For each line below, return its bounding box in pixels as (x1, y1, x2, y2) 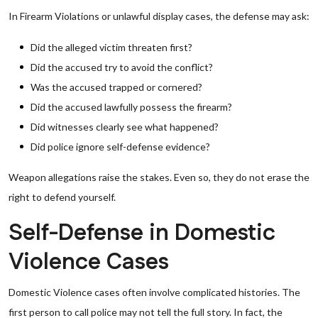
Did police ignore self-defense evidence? (31, 141, 210, 153)
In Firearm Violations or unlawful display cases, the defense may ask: (9, 10, 309, 22)
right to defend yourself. (9, 191, 116, 203)
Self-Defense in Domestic (9, 217, 275, 249)
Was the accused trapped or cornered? (31, 81, 202, 93)
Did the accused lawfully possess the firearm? (31, 101, 232, 113)
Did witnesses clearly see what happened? (31, 121, 219, 133)
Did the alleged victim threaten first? (31, 41, 192, 53)
